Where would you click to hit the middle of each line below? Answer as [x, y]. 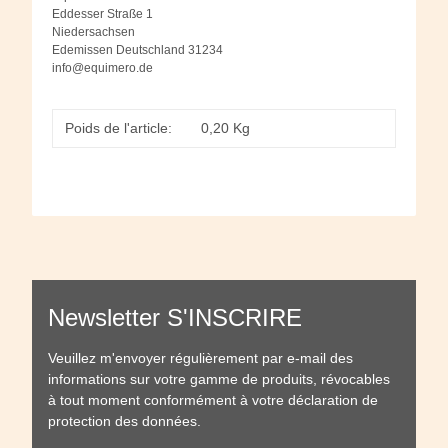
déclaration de [333, 400]
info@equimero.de [102, 68]
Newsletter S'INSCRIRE [175, 318]
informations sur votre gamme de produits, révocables [219, 379]
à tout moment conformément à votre [168, 400]
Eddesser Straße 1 [102, 14]
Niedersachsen [93, 32]
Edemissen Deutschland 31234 [137, 50]
